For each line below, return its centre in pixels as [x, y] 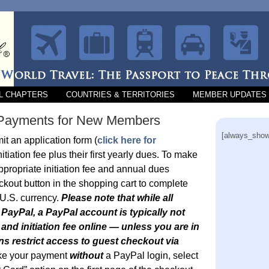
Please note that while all [117, 198]
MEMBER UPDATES [229, 95]
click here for [126, 140]
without [86, 255]
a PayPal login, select [150, 255]
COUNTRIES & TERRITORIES [120, 95]
